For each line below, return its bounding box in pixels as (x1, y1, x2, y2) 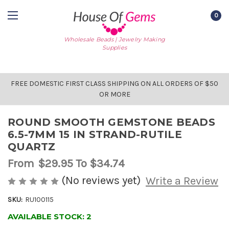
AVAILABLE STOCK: (8, 212, 86, 222)
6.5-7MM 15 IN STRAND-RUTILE (8, 128, 182, 141)
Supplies (102, 43, 127, 51)
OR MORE (99, 90, 130, 99)
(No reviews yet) (61, 173, 141, 187)
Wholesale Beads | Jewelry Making (64, 35, 165, 43)
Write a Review (145, 174, 218, 188)
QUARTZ (8, 141, 56, 153)
